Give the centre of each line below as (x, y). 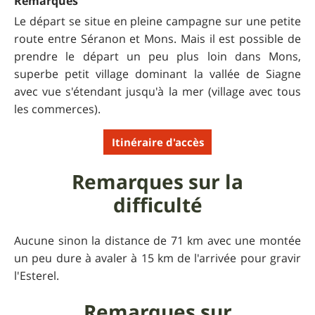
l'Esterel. (37, 276)
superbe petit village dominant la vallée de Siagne (157, 74)
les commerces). (57, 109)
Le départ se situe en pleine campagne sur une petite (157, 21)
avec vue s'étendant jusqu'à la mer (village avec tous (157, 92)
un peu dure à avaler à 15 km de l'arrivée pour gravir (157, 258)
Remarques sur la (157, 182)
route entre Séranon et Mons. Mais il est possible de (157, 39)
